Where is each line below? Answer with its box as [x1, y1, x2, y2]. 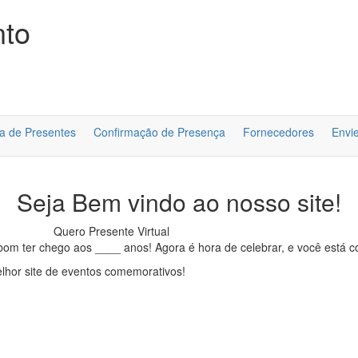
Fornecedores [243, 124, 314, 140]
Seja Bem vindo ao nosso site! [17, 185, 341, 219]
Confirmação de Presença [93, 124, 225, 140]
